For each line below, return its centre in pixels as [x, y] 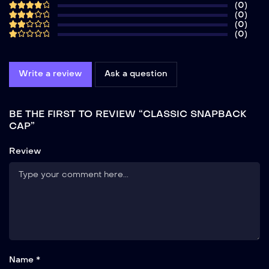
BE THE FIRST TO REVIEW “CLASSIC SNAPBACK [128, 113]
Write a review [50, 73]
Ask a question [136, 73]
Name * [25, 259]
